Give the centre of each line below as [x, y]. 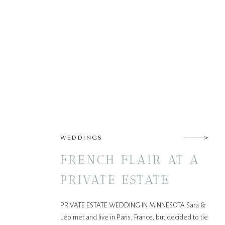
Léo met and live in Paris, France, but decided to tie [134, 217]
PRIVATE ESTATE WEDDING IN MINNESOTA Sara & [133, 205]
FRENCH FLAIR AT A [130, 159]
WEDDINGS [82, 138]
